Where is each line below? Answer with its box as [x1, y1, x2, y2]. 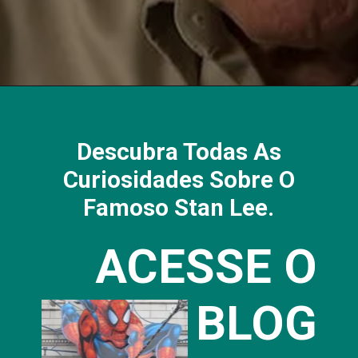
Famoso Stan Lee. [83, 194, 275, 222]
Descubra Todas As [76, 138, 281, 166]
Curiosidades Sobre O [62, 166, 295, 194]
